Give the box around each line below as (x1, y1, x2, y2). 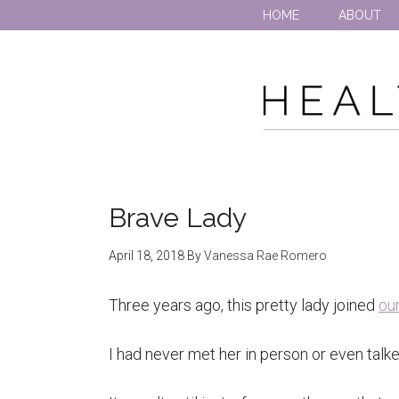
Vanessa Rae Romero (204, 248, 327, 263)
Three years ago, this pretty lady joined (109, 296, 379, 314)
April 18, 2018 (109, 248, 184, 263)
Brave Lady (109, 202, 247, 233)
